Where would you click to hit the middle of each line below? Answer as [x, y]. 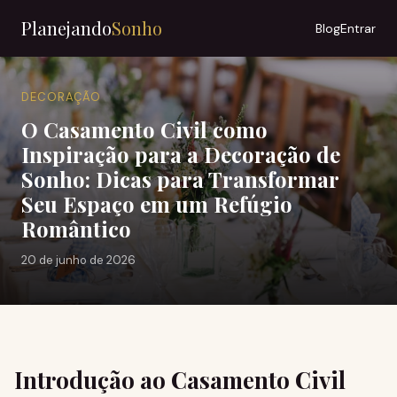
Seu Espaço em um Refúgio [157, 204]
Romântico [76, 229]
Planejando [66, 28]
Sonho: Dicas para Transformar [180, 179]
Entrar [358, 28]
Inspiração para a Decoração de [181, 154]
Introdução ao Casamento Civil [180, 380]
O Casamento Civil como [144, 129]
